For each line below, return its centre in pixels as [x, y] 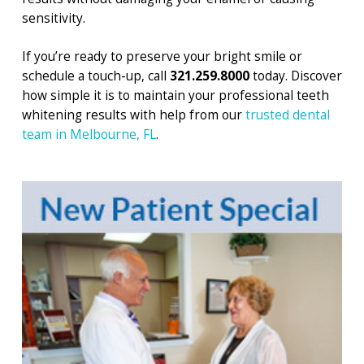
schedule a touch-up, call [95, 76]
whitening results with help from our [133, 115]
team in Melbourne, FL [89, 135]
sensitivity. [53, 19]
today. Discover [295, 76]
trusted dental [287, 115]
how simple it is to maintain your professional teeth [175, 96]
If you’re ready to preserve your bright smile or [162, 57]
